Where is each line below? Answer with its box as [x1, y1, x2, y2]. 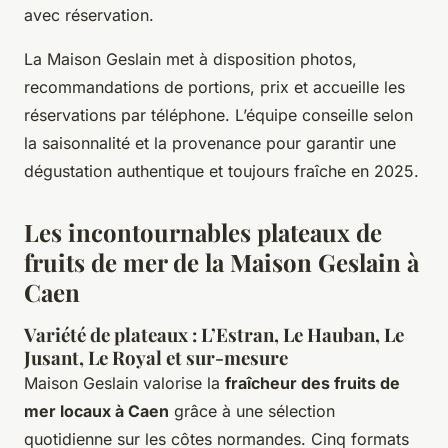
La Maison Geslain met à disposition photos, [24, 48, 357, 69]
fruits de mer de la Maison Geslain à [24, 245, 419, 278]
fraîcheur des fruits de [225, 372, 400, 393]
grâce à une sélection [169, 400, 335, 421]
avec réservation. [24, 4, 154, 25]
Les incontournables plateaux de [24, 215, 382, 248]
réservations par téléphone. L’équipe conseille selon [24, 104, 413, 125]
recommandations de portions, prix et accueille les [24, 76, 405, 97]
